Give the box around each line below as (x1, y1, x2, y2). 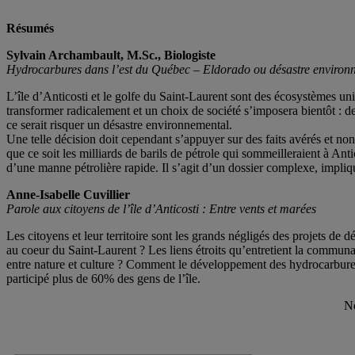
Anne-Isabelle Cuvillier (6, 188, 130, 202)
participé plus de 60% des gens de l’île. (6, 272, 200, 286)
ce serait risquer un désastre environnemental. (6, 118, 232, 132)
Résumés (6, 21, 54, 36)
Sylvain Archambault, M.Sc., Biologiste (6, 48, 216, 63)
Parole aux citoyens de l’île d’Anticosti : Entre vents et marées (6, 202, 316, 216)
